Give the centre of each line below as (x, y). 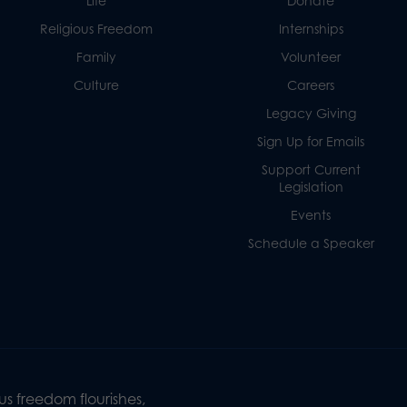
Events (311, 214)
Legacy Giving (311, 113)
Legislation (311, 186)
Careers (311, 84)
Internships (311, 28)
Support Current (311, 169)
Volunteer (311, 56)
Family (96, 56)
